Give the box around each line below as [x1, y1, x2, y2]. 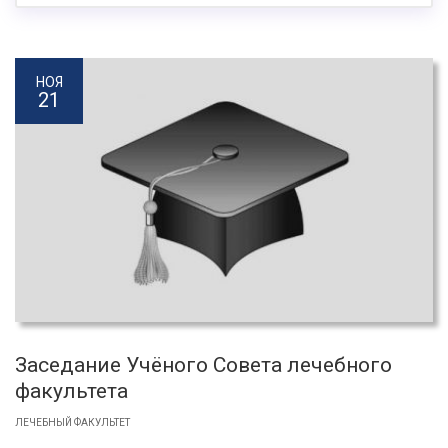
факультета [15, 379, 128, 404]
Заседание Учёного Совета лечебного [15, 353, 392, 378]
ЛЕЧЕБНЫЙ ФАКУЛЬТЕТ [15, 417, 130, 429]
